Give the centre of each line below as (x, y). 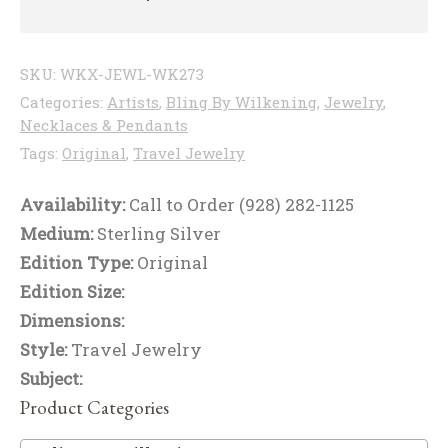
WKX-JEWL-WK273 (132, 73)
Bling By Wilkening (241, 101)
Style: (45, 349)
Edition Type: (78, 262)
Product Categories (94, 407)
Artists (133, 101)
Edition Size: (72, 291)
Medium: (58, 233)
